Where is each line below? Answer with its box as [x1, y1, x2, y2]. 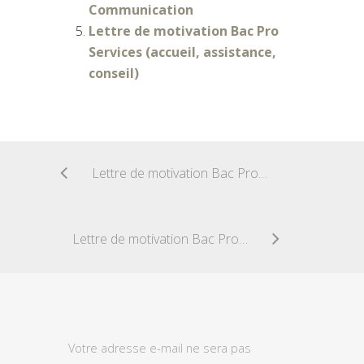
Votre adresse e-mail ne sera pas [68, 340, 251, 356]
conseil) [89, 63, 139, 82]
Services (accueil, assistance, [89, 42, 276, 61]
